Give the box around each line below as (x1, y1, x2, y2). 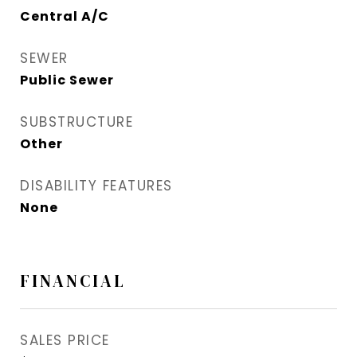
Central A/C (20, 7, 109, 26)
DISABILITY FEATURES (20, 176, 173, 196)
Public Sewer (20, 71, 114, 90)
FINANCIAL (20, 269, 126, 293)
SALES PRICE (20, 331, 110, 351)
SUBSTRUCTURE (20, 112, 133, 132)
